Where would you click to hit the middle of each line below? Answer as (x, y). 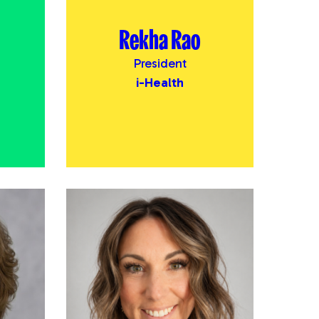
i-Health (159, 82)
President (159, 63)
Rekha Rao (159, 38)
